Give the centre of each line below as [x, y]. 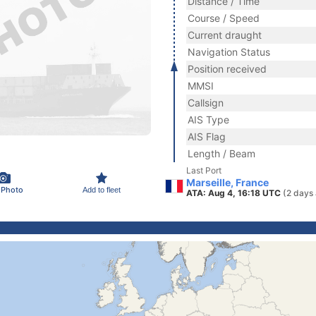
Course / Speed [224, 18]
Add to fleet [102, 189]
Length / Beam [221, 153]
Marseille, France [227, 182]
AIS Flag [207, 136]
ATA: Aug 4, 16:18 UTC [235, 193]
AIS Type [208, 120]
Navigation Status [229, 52]
